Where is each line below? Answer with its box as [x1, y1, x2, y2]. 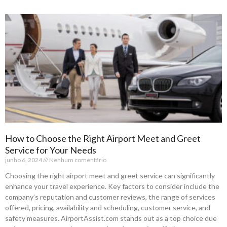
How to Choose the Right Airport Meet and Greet [5, 132, 201, 144]
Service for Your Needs [5, 144, 96, 156]
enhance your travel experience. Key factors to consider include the [5, 181, 219, 191]
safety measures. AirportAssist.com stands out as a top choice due [5, 213, 217, 222]
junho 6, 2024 [5, 156, 43, 164]
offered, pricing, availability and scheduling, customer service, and [5, 203, 210, 212]
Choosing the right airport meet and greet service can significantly [5, 171, 215, 180]
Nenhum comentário [48, 156, 106, 164]
